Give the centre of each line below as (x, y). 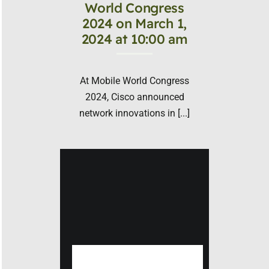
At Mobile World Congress (134, 80)
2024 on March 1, (134, 23)
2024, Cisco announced (134, 97)
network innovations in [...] (134, 113)
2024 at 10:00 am (134, 39)
